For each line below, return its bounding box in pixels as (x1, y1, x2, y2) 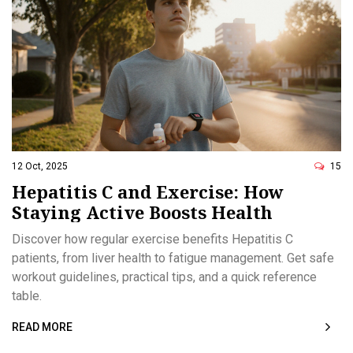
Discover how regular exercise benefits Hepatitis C (12, 231, 293, 247)
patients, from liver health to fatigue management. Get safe (12, 250, 334, 266)
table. (12, 288, 42, 303)
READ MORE (12, 320, 72, 333)
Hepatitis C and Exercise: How (12, 179, 284, 203)
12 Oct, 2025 (12, 160, 68, 172)
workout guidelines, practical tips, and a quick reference (12, 269, 317, 284)
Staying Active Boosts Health (12, 199, 273, 224)
